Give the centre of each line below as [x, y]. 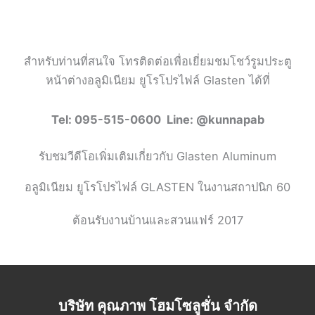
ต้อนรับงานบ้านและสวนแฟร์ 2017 [157, 220]
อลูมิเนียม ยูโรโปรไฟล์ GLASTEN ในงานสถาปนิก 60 [157, 187]
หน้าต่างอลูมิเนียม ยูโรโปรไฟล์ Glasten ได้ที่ [157, 80]
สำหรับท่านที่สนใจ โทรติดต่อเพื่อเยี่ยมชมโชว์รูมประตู [157, 61]
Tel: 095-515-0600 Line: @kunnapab [157, 119]
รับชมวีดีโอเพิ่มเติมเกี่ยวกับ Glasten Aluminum [157, 156]
